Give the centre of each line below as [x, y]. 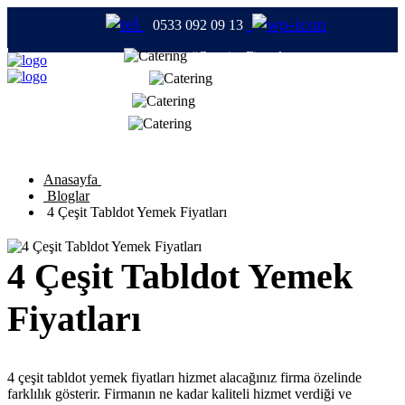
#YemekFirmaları [243, 124]
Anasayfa [72, 179]
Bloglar [66, 196]
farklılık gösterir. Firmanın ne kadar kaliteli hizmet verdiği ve [179, 394]
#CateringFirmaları [243, 56]
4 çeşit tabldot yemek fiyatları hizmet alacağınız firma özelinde [184, 378]
